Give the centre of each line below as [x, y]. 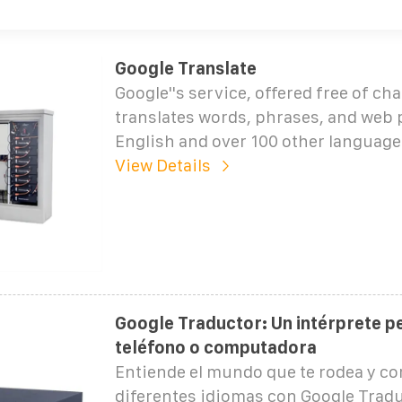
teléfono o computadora [215, 347]
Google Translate [185, 68]
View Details [162, 165]
